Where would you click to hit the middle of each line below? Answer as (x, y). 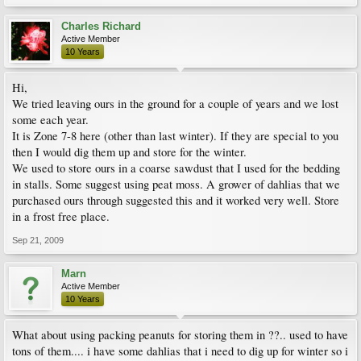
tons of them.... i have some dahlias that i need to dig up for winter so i (180, 351)
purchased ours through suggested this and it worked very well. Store (176, 200)
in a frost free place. (61, 216)
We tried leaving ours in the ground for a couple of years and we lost (175, 104)
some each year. (50, 120)
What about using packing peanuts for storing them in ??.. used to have (180, 335)
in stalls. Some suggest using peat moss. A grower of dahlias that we (176, 184)
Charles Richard (101, 26)
